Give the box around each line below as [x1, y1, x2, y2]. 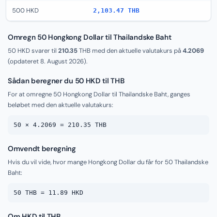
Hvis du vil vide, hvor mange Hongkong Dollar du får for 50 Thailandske [8, 158, 208, 166]
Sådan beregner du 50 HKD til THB [8, 76, 124, 86]
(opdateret [8, 57, 40, 65]
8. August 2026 [40, 57, 84, 65]
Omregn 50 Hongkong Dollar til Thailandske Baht [8, 32, 171, 42]
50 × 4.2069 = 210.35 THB [14, 121, 107, 128]
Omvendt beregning [8, 144, 76, 154]
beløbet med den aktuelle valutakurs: [8, 101, 113, 109]
